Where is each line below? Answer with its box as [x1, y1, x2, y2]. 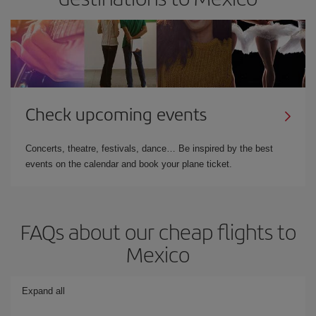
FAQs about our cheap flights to [20, 216, 296, 246]
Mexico [126, 238, 190, 269]
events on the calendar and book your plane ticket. [25, 158, 232, 169]
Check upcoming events [25, 101, 207, 126]
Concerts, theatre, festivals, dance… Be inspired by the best [25, 142, 273, 154]
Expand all [22, 285, 65, 296]
